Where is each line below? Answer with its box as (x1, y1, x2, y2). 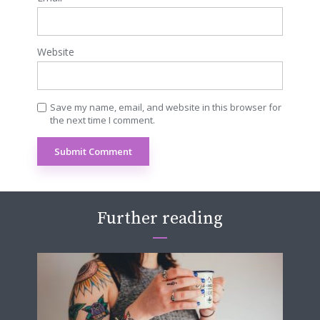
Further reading (97, 208, 223, 230)
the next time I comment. (50, 114, 155, 127)
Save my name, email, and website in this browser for (50, 101, 281, 114)
